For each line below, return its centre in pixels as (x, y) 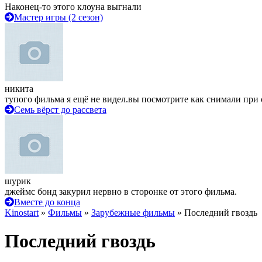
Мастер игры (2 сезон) (58, 17)
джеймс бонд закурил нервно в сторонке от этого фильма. (121, 192)
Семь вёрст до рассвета (60, 110)
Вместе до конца (47, 202)
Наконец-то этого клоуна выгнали (73, 7)
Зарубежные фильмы (133, 213)
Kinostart (22, 213)
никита (19, 89)
